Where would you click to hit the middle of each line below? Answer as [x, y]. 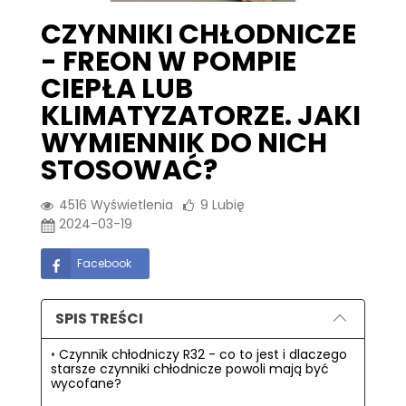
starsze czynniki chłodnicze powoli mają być [190, 368]
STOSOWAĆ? [129, 170]
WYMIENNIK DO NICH [184, 143]
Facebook [104, 263]
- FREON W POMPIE [169, 61]
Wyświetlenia [132, 204]
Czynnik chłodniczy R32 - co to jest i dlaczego [203, 354]
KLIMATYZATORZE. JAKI [201, 116]
